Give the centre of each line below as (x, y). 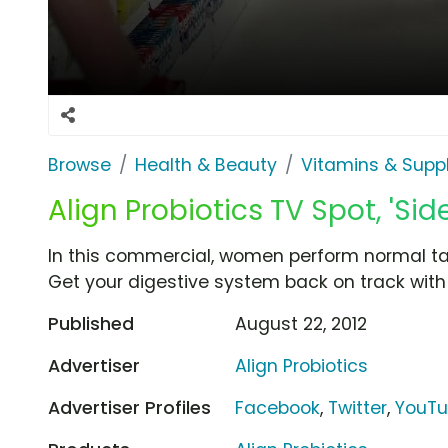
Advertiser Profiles (129, 407)
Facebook (278, 407)
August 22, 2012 (301, 323)
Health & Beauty (206, 164)
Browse (79, 164)
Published (91, 323)
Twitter (358, 407)
